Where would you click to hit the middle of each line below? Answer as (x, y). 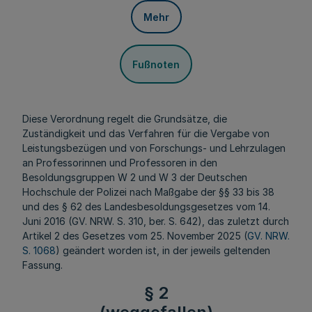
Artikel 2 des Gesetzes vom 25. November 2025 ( (135, 236)
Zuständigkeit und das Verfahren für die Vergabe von (146, 133)
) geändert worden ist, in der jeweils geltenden (163, 250)
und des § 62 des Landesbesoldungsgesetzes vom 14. (146, 206)
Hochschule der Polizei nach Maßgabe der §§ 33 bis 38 (148, 192)
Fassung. (42, 265)
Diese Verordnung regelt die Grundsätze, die (125, 119)
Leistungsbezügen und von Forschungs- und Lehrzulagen (154, 148)
